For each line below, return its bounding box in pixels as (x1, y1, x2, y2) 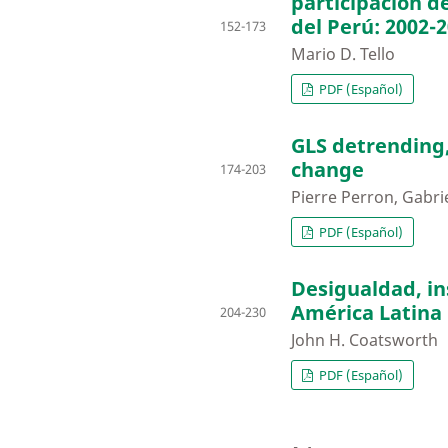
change (291, 156, 364, 184)
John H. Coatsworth (291, 329, 438, 352)
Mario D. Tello (291, 43, 395, 66)
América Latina (291, 299, 442, 327)
